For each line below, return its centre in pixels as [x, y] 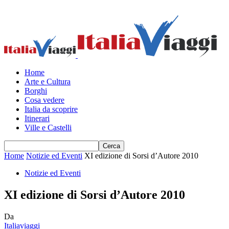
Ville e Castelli [48, 128]
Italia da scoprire [51, 109]
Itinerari [37, 118]
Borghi [36, 91]
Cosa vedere [44, 100]
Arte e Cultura [48, 82]
